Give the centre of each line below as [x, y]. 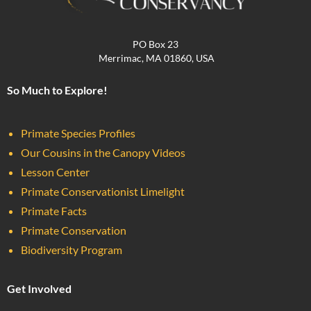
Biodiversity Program [72, 249]
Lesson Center [55, 171]
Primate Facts [54, 210]
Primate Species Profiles [78, 133]
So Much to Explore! [57, 90]
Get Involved [39, 288]
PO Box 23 [155, 44]
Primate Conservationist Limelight [103, 191]
